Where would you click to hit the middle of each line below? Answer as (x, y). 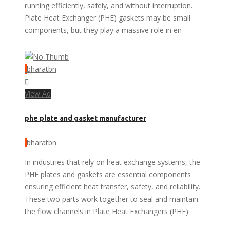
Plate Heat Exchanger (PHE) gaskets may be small (108, 17)
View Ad (38, 93)
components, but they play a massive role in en (103, 30)
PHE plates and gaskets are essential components (108, 174)
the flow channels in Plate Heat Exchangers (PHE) (107, 211)
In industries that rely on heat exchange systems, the (112, 162)
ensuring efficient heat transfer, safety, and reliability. (112, 186)
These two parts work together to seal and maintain (111, 199)
